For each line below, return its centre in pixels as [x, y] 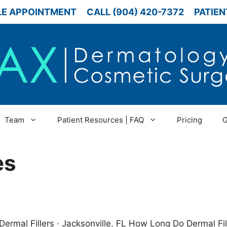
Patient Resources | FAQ [100, 120]
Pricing [189, 120]
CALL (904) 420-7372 [135, 12]
